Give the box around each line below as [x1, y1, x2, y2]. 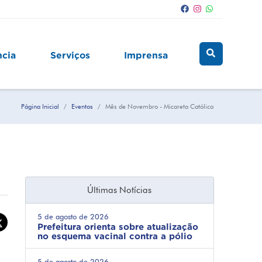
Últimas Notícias [87, 185, 152, 195]
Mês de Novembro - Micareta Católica [105, 102, 213, 111]
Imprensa [124, 50, 168, 60]
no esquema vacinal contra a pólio [37, 231, 192, 241]
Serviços [50, 50, 90, 60]
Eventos [71, 102, 93, 111]
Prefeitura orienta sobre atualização [37, 222, 198, 232]
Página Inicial [20, 102, 59, 111]
